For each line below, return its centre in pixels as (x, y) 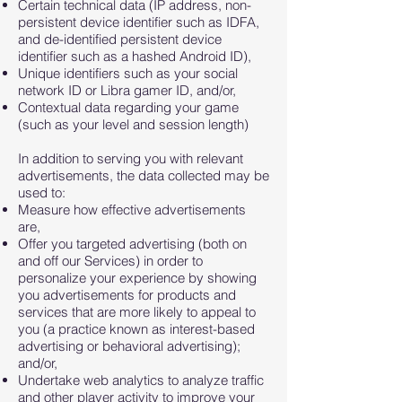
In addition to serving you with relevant (131, 158)
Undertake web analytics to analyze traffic (141, 380)
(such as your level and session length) (133, 124)
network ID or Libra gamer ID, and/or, (127, 90)
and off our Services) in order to (110, 261)
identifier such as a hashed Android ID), (135, 56)
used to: (42, 192)
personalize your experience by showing (137, 278)
